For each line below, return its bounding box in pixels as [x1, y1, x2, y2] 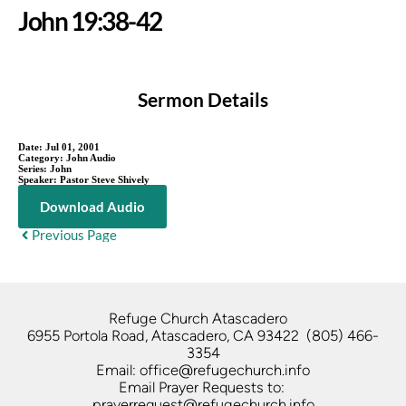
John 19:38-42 [18, 5, 162, 36]
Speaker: [18, 173, 60, 185]
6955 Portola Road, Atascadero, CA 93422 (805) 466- [27, 325, 379, 344]
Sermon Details [138, 87, 268, 111]
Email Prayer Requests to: [118, 377, 285, 396]
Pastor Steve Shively [60, 173, 150, 185]
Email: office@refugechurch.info [96, 360, 310, 379]
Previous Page [32, 226, 117, 243]
